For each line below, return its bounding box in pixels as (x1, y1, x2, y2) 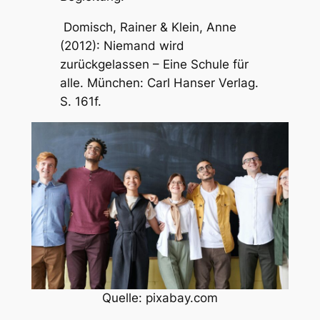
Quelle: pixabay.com (102, 291, 218, 306)
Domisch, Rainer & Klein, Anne (59, 19, 236, 34)
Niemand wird (103, 38, 184, 53)
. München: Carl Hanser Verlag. (79, 75, 259, 90)
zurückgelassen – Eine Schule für (59, 56, 249, 71)
